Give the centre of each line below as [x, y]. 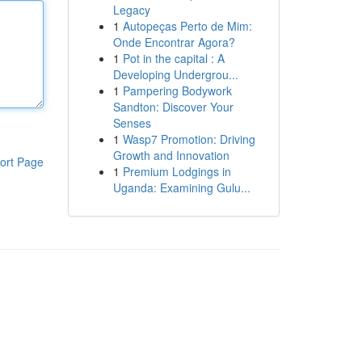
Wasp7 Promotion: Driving [189, 139]
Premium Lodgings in [177, 171]
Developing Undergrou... [175, 74]
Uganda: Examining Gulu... [181, 187]
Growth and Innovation [171, 155]
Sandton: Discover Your [173, 107]
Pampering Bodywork [177, 90]
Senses [132, 123]
